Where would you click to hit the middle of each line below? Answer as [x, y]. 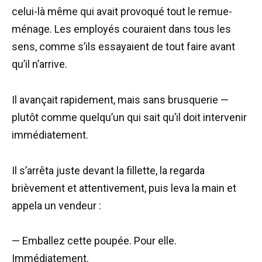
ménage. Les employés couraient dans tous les [121, 29]
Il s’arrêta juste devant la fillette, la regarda [108, 170]
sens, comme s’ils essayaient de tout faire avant [123, 47]
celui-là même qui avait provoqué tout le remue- [122, 12]
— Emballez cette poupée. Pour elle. [94, 241]
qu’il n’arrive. [39, 64]
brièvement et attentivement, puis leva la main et [124, 188]
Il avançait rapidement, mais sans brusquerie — [120, 99]
